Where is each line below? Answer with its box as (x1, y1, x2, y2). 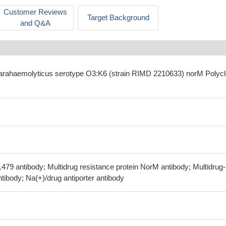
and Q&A (20, 19, 50, 27)
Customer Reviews (4, 8, 67, 16)
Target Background (87, 13, 149, 22)
